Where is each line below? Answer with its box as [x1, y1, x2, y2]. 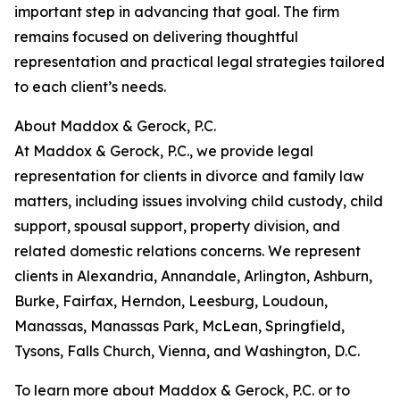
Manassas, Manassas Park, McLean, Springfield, [14, 317, 345, 335]
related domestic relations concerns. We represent [14, 242, 361, 260]
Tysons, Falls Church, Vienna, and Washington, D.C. [14, 342, 360, 360]
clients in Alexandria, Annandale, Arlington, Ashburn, [14, 267, 372, 285]
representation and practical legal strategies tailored [14, 53, 385, 71]
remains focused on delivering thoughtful [14, 28, 298, 46]
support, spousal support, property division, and [14, 217, 340, 235]
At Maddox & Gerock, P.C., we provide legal [14, 142, 313, 160]
